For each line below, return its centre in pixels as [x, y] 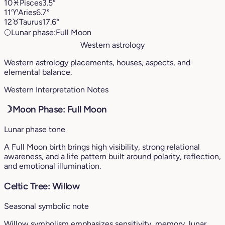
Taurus [31, 22]
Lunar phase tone [35, 130]
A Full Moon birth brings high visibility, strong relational [102, 147]
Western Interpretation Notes [56, 89]
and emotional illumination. [52, 166]
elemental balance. [38, 72]
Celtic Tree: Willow [42, 186]
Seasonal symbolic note [46, 206]
